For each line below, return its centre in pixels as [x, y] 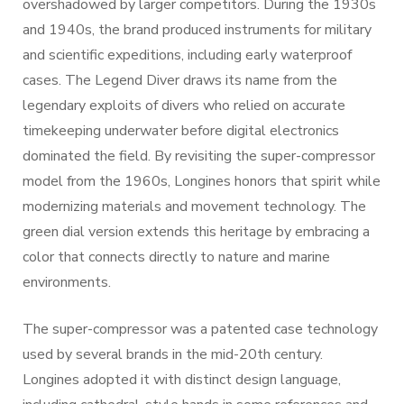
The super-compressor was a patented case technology [200, 329]
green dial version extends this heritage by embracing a [196, 231]
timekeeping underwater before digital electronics [181, 130]
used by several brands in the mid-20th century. [173, 354]
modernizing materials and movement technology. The [194, 206]
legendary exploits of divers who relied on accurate [184, 105]
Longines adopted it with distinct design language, [182, 379]
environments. [67, 282]
